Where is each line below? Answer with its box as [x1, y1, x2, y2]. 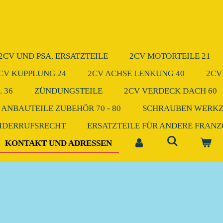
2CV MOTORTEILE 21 [129, 51, 211, 61]
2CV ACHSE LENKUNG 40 [88, 69, 185, 78]
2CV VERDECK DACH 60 [124, 86, 217, 96]
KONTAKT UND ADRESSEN [5, 138, 112, 148]
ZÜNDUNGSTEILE [34, 86, 103, 96]
